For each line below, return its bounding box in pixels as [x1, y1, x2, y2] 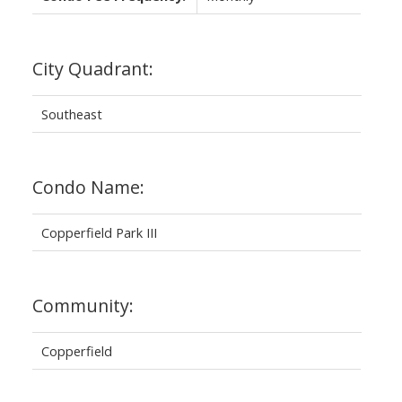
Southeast [40, 105, 102, 124]
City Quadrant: [31, 57, 153, 82]
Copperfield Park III [40, 223, 157, 242]
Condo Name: [31, 175, 144, 200]
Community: [31, 293, 134, 319]
